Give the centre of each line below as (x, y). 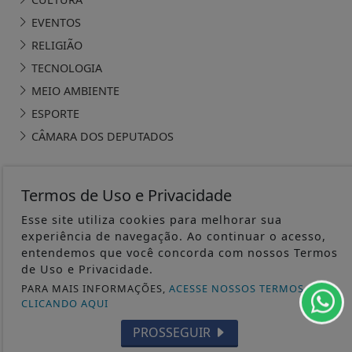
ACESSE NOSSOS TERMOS (236, 288)
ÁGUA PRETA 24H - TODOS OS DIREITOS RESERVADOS (176, 233)
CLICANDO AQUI (64, 303)
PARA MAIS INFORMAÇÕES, (95, 288)
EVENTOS (55, 22)
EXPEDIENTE (176, 304)
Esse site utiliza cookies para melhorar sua (151, 220)
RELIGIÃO (56, 45)
